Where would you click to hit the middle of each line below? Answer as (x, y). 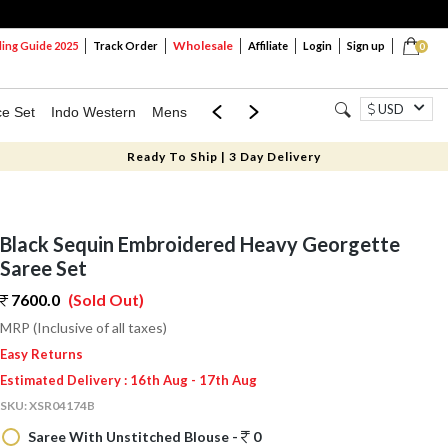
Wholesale (203, 45)
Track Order (125, 45)
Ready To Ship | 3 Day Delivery (223, 156)
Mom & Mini (240, 112)
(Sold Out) (105, 299)
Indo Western (93, 112)
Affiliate (268, 45)
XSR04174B (61, 405)
